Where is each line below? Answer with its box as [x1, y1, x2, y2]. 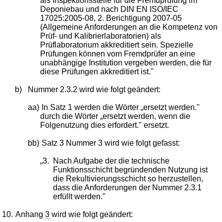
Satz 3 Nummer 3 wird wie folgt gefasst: [41, 138, 180, 147]
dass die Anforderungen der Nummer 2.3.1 [53, 183, 202, 192]
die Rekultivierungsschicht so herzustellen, [53, 174, 203, 183]
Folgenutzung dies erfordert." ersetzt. [40, 120, 169, 129]
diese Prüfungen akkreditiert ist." [40, 67, 154, 76]
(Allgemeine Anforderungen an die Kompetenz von [40, 22, 218, 31]
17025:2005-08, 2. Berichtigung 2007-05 [40, 13, 182, 22]
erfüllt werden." [53, 192, 106, 201]
